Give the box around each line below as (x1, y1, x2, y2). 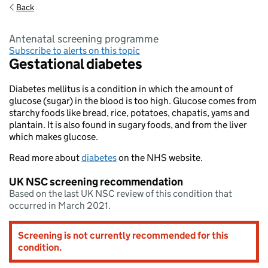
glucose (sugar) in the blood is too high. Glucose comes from (9, 95, 257, 106)
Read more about (9, 152, 81, 163)
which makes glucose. (9, 131, 98, 142)
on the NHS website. (117, 152, 203, 163)
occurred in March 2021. (9, 200, 111, 211)
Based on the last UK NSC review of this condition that (9, 188, 232, 199)
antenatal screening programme (16, 32, 159, 45)
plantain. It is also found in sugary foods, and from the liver (9, 119, 247, 130)
